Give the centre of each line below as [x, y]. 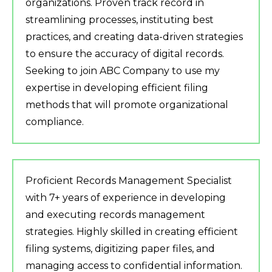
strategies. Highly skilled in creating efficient [132, 232]
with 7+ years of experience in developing [126, 198]
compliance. [55, 122]
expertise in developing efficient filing [117, 88]
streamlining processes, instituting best [120, 20]
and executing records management [115, 215]
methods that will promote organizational [127, 105]
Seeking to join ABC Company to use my [123, 71]
